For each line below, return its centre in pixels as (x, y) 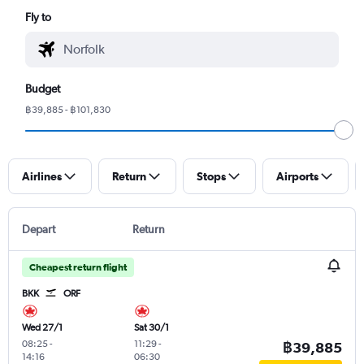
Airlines (42, 176)
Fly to (39, 17)
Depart (39, 229)
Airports (297, 176)
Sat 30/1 (151, 327)
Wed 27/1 (42, 327)
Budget (43, 88)
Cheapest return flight (78, 267)
